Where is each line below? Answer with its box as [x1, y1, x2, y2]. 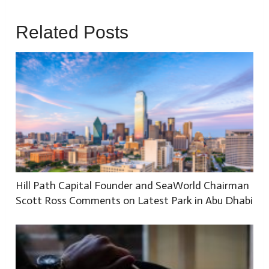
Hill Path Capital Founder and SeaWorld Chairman [16, 179, 250, 193]
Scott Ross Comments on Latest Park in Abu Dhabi [16, 194, 253, 208]
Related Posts [16, 22, 129, 43]
